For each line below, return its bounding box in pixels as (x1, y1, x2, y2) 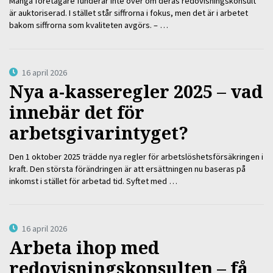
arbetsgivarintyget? (9, 121, 188, 145)
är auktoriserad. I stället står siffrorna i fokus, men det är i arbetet (9, 7, 248, 18)
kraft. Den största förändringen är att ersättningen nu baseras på (9, 163, 246, 174)
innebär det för (9, 100, 144, 124)
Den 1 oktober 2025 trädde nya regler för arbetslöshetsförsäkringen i (9, 151, 263, 162)
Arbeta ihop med (9, 235, 159, 259)
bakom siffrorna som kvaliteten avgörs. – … (9, 19, 168, 30)
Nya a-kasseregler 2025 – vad (9, 79, 263, 104)
